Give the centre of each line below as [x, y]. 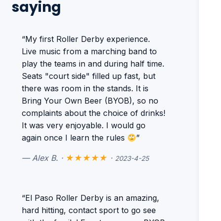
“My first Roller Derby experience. [86, 39]
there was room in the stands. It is [85, 88]
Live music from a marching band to [89, 51]
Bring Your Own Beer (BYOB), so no [90, 101]
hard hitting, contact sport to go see [89, 210]
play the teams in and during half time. [93, 64]
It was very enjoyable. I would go [84, 125]
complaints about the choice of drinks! [93, 113]
